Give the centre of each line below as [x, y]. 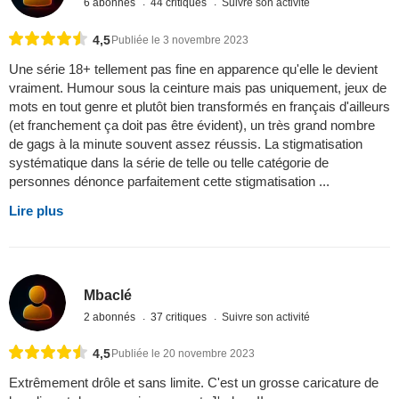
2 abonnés [111, 317]
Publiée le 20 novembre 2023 [183, 354]
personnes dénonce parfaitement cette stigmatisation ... [169, 182]
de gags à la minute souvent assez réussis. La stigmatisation [186, 144]
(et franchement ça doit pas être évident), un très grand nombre [192, 126]
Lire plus [36, 211]
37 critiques [180, 317]
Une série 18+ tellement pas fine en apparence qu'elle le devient [193, 69]
